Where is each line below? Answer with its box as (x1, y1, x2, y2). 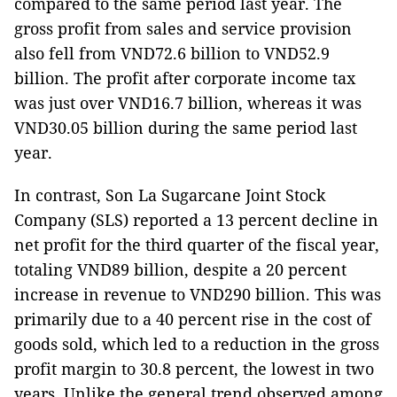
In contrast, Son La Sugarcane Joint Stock (14, 183, 326, 206)
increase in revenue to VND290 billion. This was (14, 283, 381, 305)
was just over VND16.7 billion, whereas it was (14, 91, 362, 113)
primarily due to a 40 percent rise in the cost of (14, 307, 371, 330)
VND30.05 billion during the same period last (14, 116, 357, 138)
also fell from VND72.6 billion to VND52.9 (14, 42, 330, 64)
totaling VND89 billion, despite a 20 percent (14, 258, 346, 280)
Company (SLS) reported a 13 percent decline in (14, 208, 378, 230)
